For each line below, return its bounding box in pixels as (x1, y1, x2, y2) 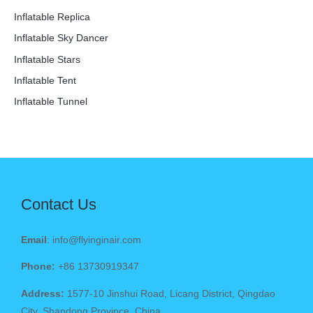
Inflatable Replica (14, 12, 90, 23)
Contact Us (21, 195, 96, 213)
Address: (21, 289, 64, 300)
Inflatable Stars (14, 54, 80, 65)
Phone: (21, 261, 55, 272)
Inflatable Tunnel (14, 96, 87, 108)
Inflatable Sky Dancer (14, 33, 108, 44)
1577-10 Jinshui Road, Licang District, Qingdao (64, 289, 275, 300)
